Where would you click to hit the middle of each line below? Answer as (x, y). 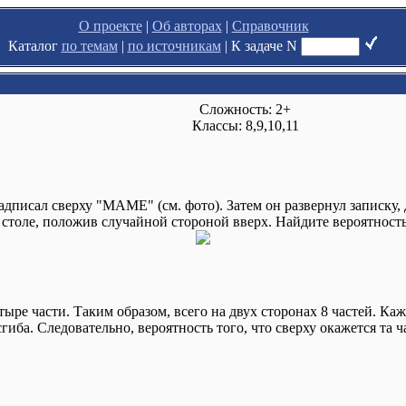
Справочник (270, 26)
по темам (89, 46)
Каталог (34, 46)
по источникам (174, 46)
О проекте (110, 26)
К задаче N (266, 46)
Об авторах (187, 26)
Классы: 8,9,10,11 (245, 126)
